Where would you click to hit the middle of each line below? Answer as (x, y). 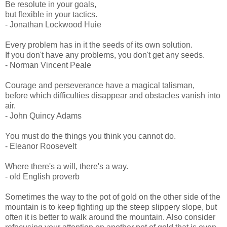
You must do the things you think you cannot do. (90, 136)
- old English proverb (42, 176)
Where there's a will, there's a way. (67, 166)
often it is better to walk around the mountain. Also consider (110, 217)
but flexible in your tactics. (51, 14)
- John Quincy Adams (43, 116)
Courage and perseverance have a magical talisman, (100, 85)
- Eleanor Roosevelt (41, 146)
